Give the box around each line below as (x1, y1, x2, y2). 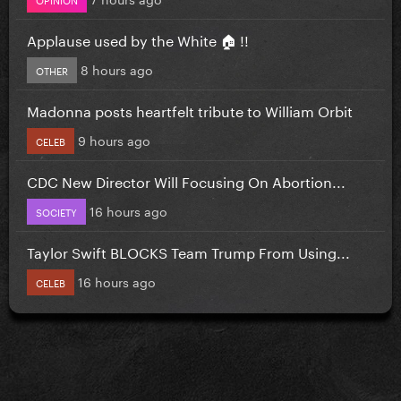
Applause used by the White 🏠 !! (27, 27, 249, 50)
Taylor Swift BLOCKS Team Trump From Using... (27, 239, 350, 262)
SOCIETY (36, 202, 77, 219)
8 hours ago (81, 58, 153, 79)
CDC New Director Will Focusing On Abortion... (27, 168, 346, 192)
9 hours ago (78, 129, 150, 149)
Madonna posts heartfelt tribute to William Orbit (27, 98, 353, 121)
